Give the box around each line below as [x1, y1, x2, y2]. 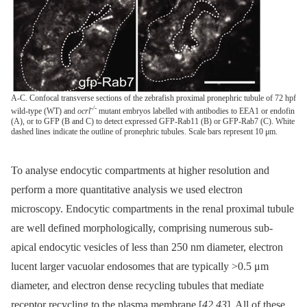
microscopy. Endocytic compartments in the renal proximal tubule [11, 203, 294, 215]
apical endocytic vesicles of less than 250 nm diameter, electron [11, 241, 283, 254]
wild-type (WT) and [11, 106, 77, 116]
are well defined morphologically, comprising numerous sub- [11, 222, 273, 234]
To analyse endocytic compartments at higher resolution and [11, 164, 269, 177]
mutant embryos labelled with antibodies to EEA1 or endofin [97, 106, 295, 116]
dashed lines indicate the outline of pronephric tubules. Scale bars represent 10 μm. [11, 127, 278, 137]
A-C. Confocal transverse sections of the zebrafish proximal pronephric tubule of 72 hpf [11, 93, 296, 103]
